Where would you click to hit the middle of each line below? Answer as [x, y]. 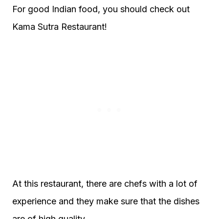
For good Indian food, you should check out [101, 9]
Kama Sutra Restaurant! [60, 26]
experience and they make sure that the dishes [106, 201]
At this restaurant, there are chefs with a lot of [105, 183]
